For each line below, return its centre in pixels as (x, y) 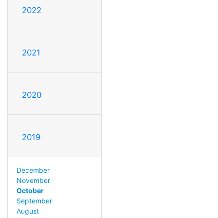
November (33, 181)
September (34, 201)
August (27, 211)
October (30, 191)
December (33, 170)
